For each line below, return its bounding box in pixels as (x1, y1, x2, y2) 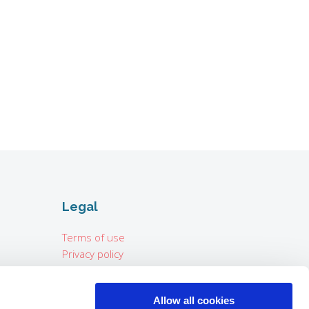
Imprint (61, 263, 95, 277)
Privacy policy (61, 246, 123, 261)
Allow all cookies (153, 295, 235, 306)
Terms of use (61, 230, 125, 244)
